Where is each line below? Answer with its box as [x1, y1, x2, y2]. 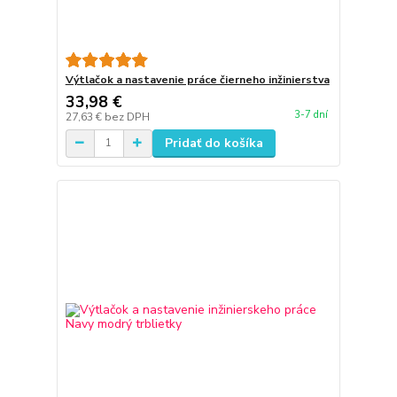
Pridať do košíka [164, 134, 263, 152]
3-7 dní [293, 108, 328, 121]
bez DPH [104, 109, 150, 124]
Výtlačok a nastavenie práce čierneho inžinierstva [65, 72, 330, 87]
